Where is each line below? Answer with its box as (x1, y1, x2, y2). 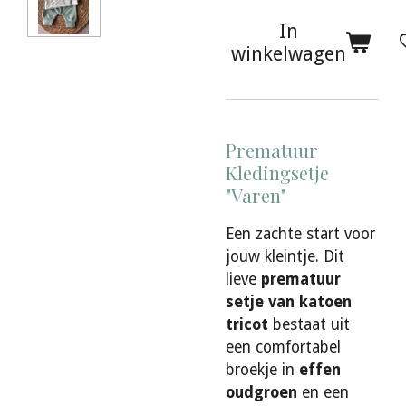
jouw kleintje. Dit (226, 246, 344, 266)
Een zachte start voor (226, 224, 375, 243)
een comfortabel (226, 337, 341, 356)
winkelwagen (231, 43, 346, 66)
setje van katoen (226, 292, 352, 311)
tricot (226, 314, 268, 333)
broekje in (226, 360, 299, 379)
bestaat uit (268, 314, 350, 333)
